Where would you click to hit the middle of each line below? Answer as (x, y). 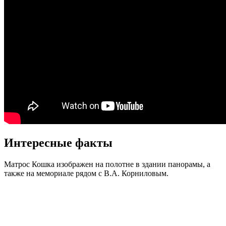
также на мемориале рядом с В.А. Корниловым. (86, 174)
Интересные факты (58, 143)
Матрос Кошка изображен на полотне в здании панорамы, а (107, 164)
